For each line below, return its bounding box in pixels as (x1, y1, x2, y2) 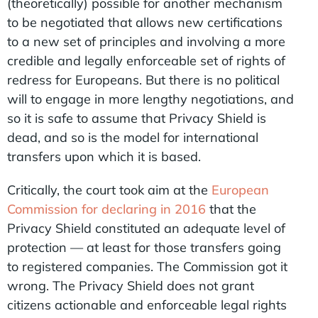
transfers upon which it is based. (7, 148, 201, 165)
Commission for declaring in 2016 (7, 200, 209, 217)
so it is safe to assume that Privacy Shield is (7, 109, 266, 126)
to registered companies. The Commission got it (7, 258, 287, 275)
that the (209, 200, 256, 217)
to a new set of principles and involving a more (7, 33, 285, 50)
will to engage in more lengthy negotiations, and (7, 90, 294, 107)
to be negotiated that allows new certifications (7, 13, 283, 31)
